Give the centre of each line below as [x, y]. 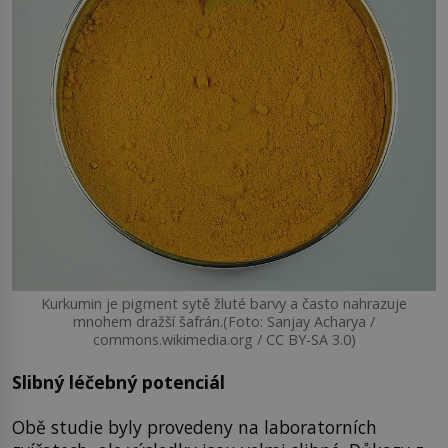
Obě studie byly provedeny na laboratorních [194, 427]
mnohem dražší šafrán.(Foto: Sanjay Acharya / [224, 321]
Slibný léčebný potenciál [118, 381]
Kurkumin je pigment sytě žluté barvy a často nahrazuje [224, 303]
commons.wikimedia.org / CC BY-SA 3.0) [224, 339]
